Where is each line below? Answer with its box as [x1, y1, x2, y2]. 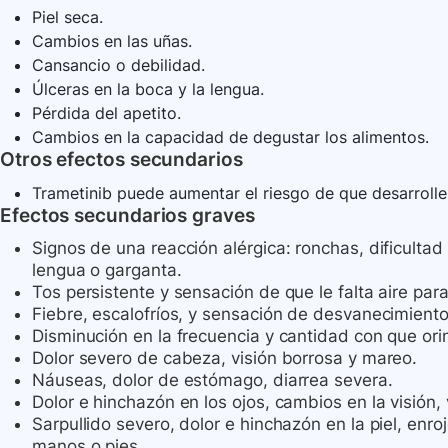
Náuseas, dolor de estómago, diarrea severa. [32, 370, 393, 391]
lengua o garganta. [32, 260, 182, 281]
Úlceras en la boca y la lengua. [32, 79, 264, 100]
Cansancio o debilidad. [32, 55, 205, 76]
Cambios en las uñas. [32, 31, 192, 52]
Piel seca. [32, 7, 103, 28]
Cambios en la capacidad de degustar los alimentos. [32, 127, 429, 148]
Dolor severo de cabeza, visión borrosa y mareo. [32, 348, 418, 369]
